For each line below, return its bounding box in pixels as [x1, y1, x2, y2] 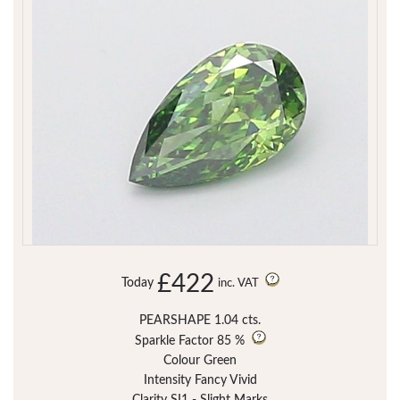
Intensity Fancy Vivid [143, 374, 257, 387]
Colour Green [163, 354, 237, 368]
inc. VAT [217, 278, 262, 290]
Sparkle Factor [134, 335, 213, 348]
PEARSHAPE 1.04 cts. [139, 314, 261, 328]
